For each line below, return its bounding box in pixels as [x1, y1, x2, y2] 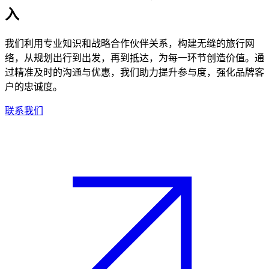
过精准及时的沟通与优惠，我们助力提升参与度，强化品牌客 [5, 67, 264, 77]
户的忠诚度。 [5, 81, 62, 92]
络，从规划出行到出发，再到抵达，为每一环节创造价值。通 [5, 52, 264, 63]
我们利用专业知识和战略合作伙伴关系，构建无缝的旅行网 [5, 38, 255, 49]
